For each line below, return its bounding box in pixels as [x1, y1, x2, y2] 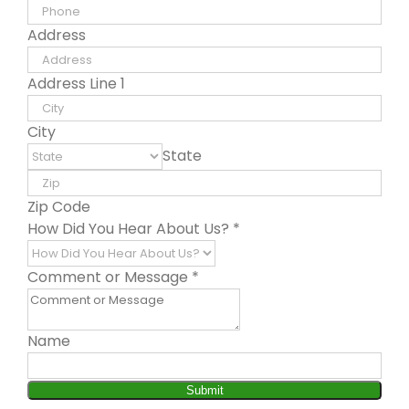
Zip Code [27, 196, 90, 218]
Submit [185, 383, 224, 398]
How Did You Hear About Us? [27, 218, 233, 240]
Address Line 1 [27, 73, 125, 95]
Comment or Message [27, 267, 192, 288]
